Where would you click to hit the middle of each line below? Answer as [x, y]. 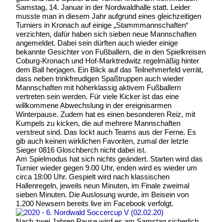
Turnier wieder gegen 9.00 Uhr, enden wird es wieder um [107, 167]
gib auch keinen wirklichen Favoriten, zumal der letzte [102, 141]
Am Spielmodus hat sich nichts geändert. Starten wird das [109, 159]
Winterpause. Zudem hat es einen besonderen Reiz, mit [106, 114]
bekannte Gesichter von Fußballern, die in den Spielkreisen [111, 52]
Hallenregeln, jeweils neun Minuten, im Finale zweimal [103, 185]
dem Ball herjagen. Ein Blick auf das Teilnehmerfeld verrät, [110, 69]
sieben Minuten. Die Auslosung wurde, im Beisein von [102, 194]
